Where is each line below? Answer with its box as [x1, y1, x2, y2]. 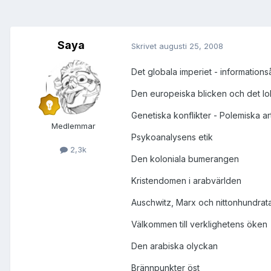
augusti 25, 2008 [159, 41, 223, 51]
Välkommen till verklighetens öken [131, 219, 267, 230]
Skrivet [131, 41, 159, 51]
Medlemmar [51, 121, 96, 131]
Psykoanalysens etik [131, 132, 213, 143]
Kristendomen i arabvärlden [131, 175, 241, 186]
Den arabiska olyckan [131, 241, 218, 252]
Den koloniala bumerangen [131, 154, 239, 165]
